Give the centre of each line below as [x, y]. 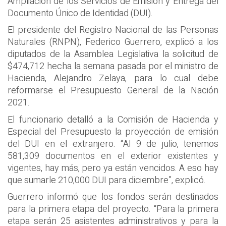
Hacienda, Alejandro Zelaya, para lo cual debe [113, 78]
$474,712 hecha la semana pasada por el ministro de [113, 66]
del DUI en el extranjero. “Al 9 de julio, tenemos [113, 144]
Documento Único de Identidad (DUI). [80, 13]
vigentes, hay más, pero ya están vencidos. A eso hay [113, 168]
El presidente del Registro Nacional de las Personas [113, 30]
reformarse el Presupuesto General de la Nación [113, 91]
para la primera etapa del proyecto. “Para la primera [113, 209]
